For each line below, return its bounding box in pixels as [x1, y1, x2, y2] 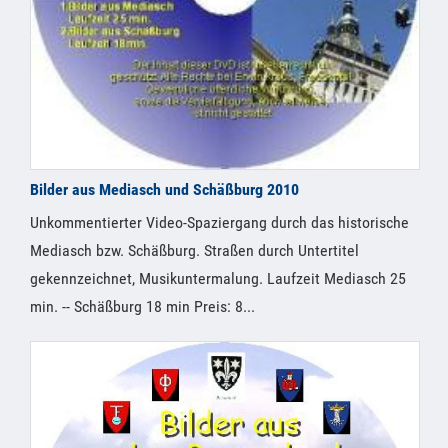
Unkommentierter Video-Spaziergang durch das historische [30, 213, 409, 233]
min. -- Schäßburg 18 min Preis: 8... [30, 297, 255, 317]
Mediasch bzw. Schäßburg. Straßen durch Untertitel [30, 241, 359, 261]
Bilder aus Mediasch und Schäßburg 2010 [30, 180, 299, 200]
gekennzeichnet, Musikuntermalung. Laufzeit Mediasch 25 [30, 269, 406, 289]
